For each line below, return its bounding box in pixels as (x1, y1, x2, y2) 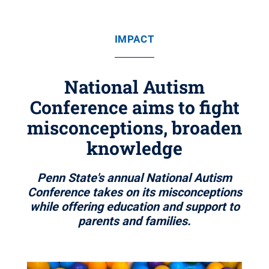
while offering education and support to (29, 199, 240, 214)
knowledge (86, 136, 183, 160)
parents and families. (78, 214, 191, 228)
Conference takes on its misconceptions (27, 185, 242, 199)
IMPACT (114, 33, 155, 45)
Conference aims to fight (29, 95, 240, 119)
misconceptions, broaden (27, 116, 242, 139)
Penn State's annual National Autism (37, 171, 232, 185)
